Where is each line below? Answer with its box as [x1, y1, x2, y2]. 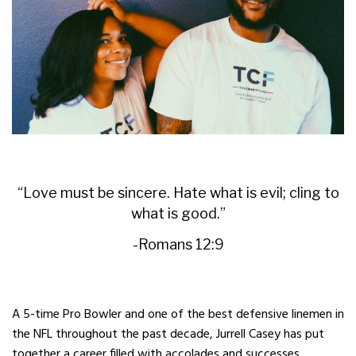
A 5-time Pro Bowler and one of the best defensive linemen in [12, 304, 344, 325]
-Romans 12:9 [132, 235, 224, 253]
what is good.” [130, 204, 226, 222]
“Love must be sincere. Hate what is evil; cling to [17, 184, 339, 201]
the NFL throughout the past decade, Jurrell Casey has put [12, 323, 324, 345]
